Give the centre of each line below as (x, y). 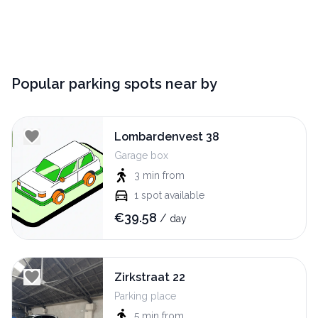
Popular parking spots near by (114, 84)
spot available (173, 196)
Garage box (141, 156)
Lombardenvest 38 (167, 137)
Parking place (145, 296)
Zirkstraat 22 (150, 278)
